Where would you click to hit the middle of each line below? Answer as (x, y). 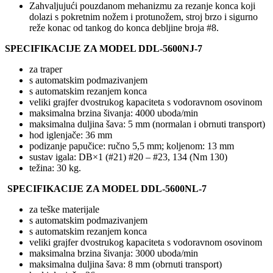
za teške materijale (64, 210)
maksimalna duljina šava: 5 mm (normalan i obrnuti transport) (147, 124)
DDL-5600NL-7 (174, 189)
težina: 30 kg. (55, 168)
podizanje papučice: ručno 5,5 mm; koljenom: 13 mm (132, 146)
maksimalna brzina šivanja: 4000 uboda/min (114, 113)
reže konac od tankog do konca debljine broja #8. (124, 28)
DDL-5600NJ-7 (170, 49)
